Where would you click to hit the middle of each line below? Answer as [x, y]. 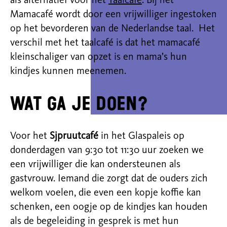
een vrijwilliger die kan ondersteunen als [95, 165]
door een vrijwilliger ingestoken [149, 15]
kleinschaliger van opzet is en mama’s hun [99, 57]
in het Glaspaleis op [143, 136]
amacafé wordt [50, 15]
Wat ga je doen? [79, 104]
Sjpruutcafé [74, 136]
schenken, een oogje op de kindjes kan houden [109, 207]
